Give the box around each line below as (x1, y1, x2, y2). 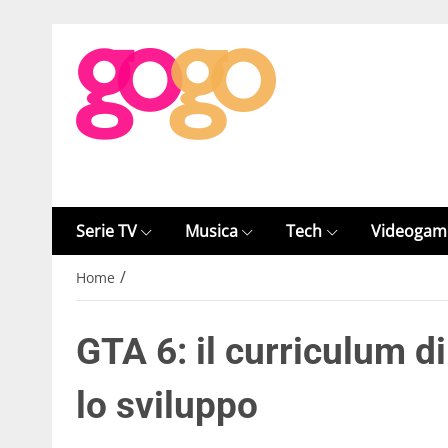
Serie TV (76, 220, 137, 242)
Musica (185, 220, 239, 242)
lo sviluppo (76, 384, 258, 428)
